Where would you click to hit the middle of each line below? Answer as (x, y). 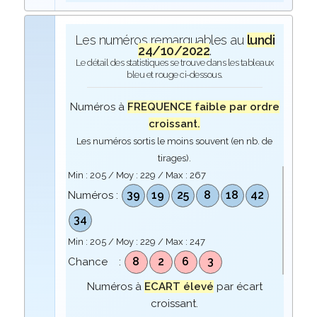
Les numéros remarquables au (161, 40)
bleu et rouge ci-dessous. (175, 75)
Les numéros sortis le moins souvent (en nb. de (175, 141)
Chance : (96, 262)
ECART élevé (179, 287)
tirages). (175, 158)
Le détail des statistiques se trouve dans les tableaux (174, 63)
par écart (238, 287)
